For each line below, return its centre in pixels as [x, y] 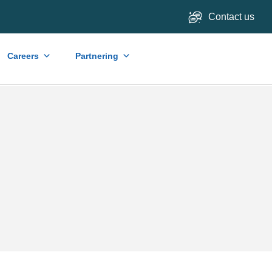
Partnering [97, 56]
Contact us [233, 17]
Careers [23, 56]
